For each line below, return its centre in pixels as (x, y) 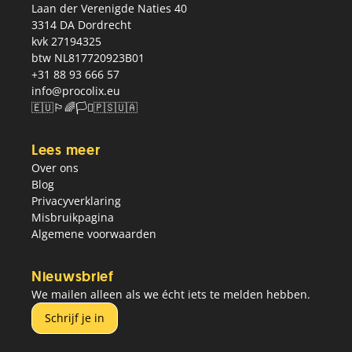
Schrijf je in (75, 318)
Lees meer (66, 150)
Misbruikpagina (73, 217)
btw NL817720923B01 (88, 58)
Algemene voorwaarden (94, 234)
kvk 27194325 (66, 41)
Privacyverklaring (76, 201)
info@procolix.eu (76, 91)
